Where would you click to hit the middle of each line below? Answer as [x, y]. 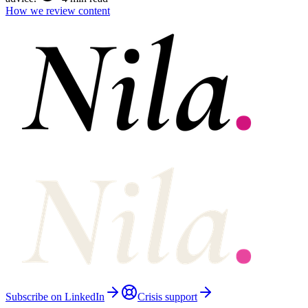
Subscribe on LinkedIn [55, 297]
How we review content [58, 11]
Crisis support [167, 297]
